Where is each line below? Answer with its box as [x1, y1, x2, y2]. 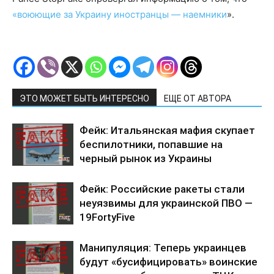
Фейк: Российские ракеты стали [80, 183, 245, 196]
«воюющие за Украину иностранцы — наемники [12, 9, 227, 21]
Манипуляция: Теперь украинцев [80, 242, 246, 254]
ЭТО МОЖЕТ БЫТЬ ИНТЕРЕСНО [20, 94, 149, 104]
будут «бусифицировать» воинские [80, 256, 257, 268]
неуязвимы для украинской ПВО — [80, 197, 253, 210]
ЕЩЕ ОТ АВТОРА [164, 94, 231, 104]
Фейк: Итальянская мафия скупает [80, 124, 255, 137]
